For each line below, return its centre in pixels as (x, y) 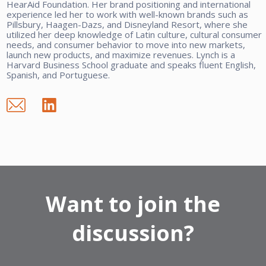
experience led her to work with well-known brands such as (128, 14)
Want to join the (133, 204)
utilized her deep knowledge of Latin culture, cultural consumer (134, 34)
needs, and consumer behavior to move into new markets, (126, 44)
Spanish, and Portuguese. (58, 75)
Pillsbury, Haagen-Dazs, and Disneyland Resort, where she (127, 24)
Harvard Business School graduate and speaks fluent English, (132, 64)
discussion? (133, 233)
